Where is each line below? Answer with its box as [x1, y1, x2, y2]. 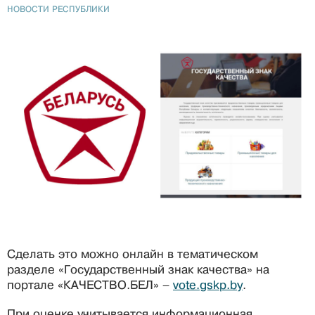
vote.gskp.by [173, 278, 243, 292]
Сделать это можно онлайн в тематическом [7, 247, 258, 261]
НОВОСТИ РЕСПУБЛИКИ [7, 4, 110, 14]
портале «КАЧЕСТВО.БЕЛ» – [7, 278, 173, 292]
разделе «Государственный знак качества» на [7, 262, 269, 276]
